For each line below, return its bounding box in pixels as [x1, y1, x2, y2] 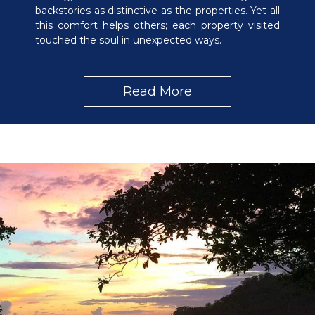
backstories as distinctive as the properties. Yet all [35, 4, 280, 18]
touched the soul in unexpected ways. [35, 34, 221, 47]
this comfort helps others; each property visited [35, 19, 280, 32]
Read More [123, 84, 192, 100]
